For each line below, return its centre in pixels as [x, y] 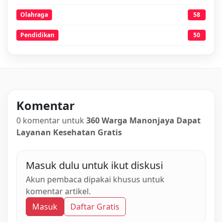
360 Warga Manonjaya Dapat [143, 120]
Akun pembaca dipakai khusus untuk [95, 179]
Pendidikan [37, 35]
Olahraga [34, 14]
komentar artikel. [58, 191]
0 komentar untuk [51, 120]
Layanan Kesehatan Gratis [69, 132]
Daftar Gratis [95, 206]
